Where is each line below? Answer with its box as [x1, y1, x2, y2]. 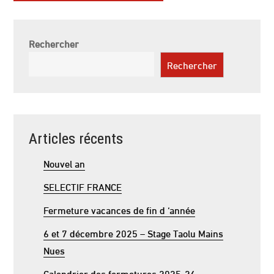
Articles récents [29, 130, 124, 147]
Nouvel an [43, 156, 86, 170]
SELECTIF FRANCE [43, 179, 122, 193]
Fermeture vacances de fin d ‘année [43, 202, 196, 217]
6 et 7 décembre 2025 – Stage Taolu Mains [43, 226, 224, 240]
